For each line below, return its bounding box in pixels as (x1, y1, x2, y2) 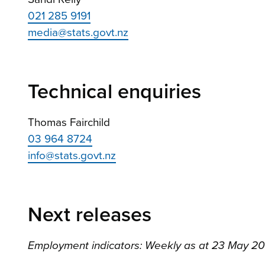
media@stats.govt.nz (28, 26, 128, 40)
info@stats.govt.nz (28, 149, 116, 163)
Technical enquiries (28, 80, 202, 105)
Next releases (28, 203, 152, 228)
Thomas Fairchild (28, 116, 110, 130)
